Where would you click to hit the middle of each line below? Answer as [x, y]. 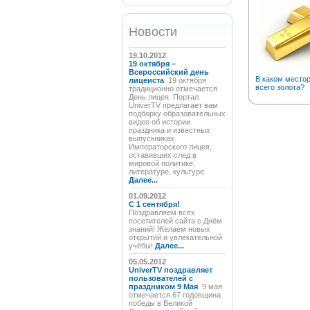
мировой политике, [162, 163]
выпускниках [151, 138]
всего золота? [280, 87]
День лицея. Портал [163, 97]
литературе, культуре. [167, 172]
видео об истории [159, 122]
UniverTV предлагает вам [173, 105]
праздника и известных [169, 130]
